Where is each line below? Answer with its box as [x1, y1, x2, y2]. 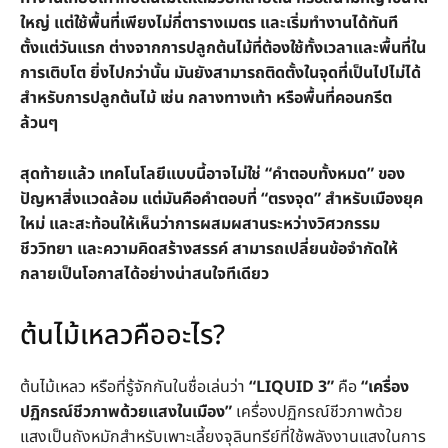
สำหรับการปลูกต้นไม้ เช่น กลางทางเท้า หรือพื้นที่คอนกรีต [20, 86, 392, 111]
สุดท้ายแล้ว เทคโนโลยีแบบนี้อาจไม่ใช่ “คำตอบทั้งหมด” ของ [20, 162, 405, 187]
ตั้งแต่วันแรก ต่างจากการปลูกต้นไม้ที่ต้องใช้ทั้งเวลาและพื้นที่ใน [20, 36, 426, 61]
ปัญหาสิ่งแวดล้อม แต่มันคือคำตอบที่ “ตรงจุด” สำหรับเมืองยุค [20, 187, 423, 212]
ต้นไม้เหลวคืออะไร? [20, 315, 225, 357]
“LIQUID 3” [249, 375, 334, 400]
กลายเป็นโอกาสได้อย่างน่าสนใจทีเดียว [20, 262, 269, 287]
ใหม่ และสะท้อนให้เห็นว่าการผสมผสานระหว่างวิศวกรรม [20, 212, 380, 237]
